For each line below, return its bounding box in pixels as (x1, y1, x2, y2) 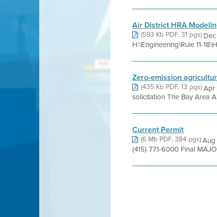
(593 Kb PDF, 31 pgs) (141, 30, 202, 40)
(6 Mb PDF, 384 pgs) (141, 134, 201, 144)
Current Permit (132, 124, 184, 135)
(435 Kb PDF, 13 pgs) (141, 82, 202, 92)
